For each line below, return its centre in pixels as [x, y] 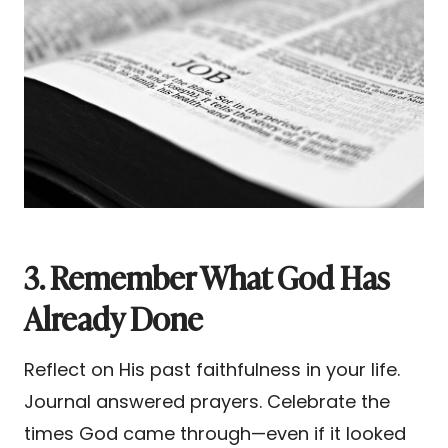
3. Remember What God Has [206, 275]
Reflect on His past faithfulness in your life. [212, 369]
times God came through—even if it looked [215, 433]
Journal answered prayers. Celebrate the [207, 401]
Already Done [113, 316]
